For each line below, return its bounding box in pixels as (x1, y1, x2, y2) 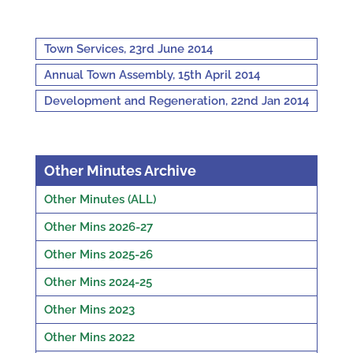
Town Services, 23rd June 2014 (43, 41, 213, 56)
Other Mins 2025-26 (43, 247, 153, 262)
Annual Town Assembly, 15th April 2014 (43, 67, 260, 82)
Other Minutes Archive (43, 162, 196, 179)
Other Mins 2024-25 (43, 274, 152, 289)
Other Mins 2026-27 (43, 219, 153, 234)
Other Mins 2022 (43, 329, 135, 344)
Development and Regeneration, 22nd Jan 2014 (43, 93, 309, 108)
